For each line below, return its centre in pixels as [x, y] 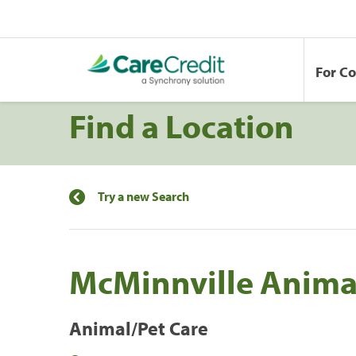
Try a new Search [143, 196]
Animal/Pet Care [139, 328]
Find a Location [182, 125]
